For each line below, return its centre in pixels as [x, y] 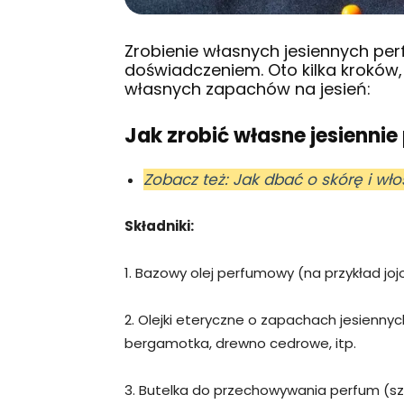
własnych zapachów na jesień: [248, 89]
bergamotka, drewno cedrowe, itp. [240, 344]
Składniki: [159, 226]
